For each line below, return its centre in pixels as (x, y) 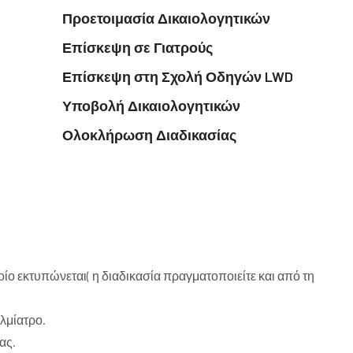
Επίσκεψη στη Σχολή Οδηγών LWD (178, 77)
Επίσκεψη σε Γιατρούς (137, 48)
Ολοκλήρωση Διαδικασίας (149, 135)
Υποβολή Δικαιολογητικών (151, 106)
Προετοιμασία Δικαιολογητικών (166, 19)
